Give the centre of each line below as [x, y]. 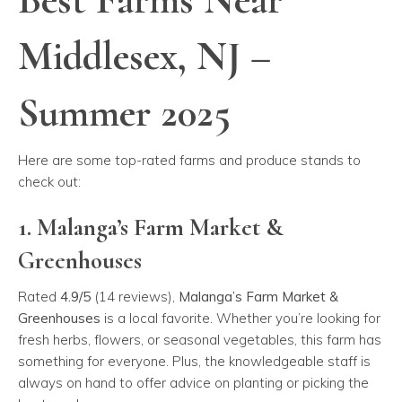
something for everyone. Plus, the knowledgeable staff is [194, 362]
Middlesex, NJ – [144, 57]
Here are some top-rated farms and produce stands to [189, 161]
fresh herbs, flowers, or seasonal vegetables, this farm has [200, 340]
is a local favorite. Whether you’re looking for [240, 319]
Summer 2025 [124, 113]
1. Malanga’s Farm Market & [151, 228]
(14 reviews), [135, 297]
